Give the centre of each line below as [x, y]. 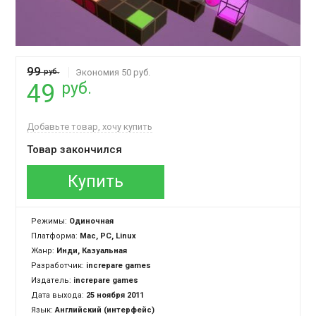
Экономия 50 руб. [113, 73]
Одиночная [92, 221]
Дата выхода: [58, 296]
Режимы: [50, 221]
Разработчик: [59, 266]
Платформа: [56, 236]
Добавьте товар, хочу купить [90, 127]
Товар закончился [75, 150]
